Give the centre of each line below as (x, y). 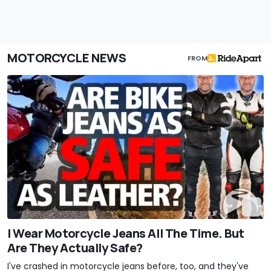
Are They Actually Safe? (75, 248)
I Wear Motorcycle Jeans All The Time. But (126, 233)
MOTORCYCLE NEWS (67, 58)
